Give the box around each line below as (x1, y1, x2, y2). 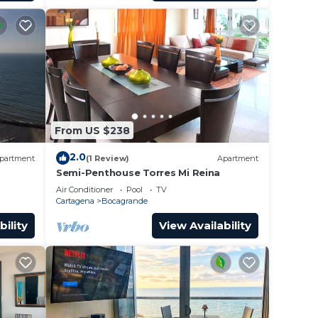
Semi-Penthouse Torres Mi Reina (56, 167, 221, 179)
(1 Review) (86, 153, 129, 163)
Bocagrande (102, 196, 148, 207)
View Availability (159, 219, 251, 233)
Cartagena (56, 196, 94, 207)
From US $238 (55, 124, 130, 137)
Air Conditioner (56, 185, 113, 195)
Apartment (217, 153, 258, 163)
